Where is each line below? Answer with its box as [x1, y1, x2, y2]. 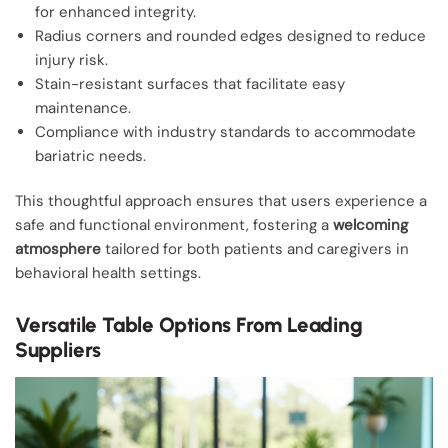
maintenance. [35, 98, 131, 119]
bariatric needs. [35, 146, 146, 167]
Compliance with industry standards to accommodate [35, 122, 416, 143]
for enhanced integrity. [35, 2, 196, 23]
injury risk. [35, 50, 108, 71]
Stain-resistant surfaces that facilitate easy [35, 74, 345, 95]
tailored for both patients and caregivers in [101, 239, 409, 260]
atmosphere [15, 239, 101, 260]
